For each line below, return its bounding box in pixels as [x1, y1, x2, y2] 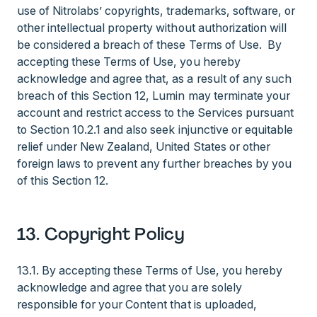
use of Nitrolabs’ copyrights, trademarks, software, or [17, 4, 295, 18]
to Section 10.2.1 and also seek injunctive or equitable [17, 122, 293, 137]
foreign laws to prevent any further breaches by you [17, 156, 292, 171]
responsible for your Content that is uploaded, [17, 297, 257, 311]
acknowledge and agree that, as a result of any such [17, 71, 292, 86]
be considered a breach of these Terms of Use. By [17, 38, 282, 52]
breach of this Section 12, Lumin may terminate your [17, 88, 290, 103]
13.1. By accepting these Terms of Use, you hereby [17, 263, 282, 277]
